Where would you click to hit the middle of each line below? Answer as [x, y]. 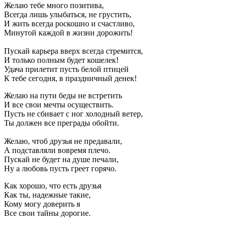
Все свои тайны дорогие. [47, 213]
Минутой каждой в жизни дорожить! [68, 32]
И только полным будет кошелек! [61, 60]
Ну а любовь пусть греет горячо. [60, 168]
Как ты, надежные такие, [47, 195]
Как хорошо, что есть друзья [53, 185]
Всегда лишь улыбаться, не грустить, [68, 14]
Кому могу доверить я [42, 204]
